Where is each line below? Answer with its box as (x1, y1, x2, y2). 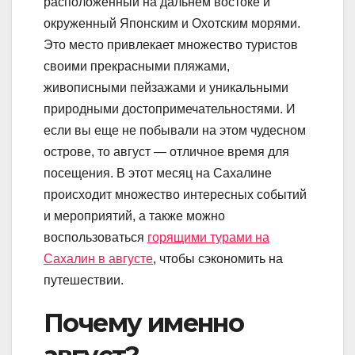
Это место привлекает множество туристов (44, 38, 298, 52)
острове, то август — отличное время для (44, 145, 289, 159)
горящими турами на (147, 231, 269, 245)
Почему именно (44, 307, 244, 339)
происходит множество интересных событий (44, 188, 307, 202)
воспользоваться (44, 231, 147, 245)
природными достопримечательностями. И (44, 102, 296, 116)
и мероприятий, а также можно (44, 209, 225, 223)
